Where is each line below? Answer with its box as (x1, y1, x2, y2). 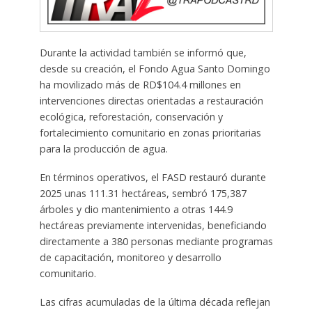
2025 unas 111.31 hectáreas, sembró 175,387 (39, 186, 247, 200)
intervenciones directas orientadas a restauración (39, 93, 263, 107)
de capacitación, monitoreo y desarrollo (39, 250, 221, 264)
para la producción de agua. (39, 141, 168, 155)
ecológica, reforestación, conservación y (39, 109, 223, 123)
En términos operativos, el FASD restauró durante (39, 170, 266, 184)
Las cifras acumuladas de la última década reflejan (39, 295, 270, 309)
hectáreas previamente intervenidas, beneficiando (39, 218, 267, 232)
